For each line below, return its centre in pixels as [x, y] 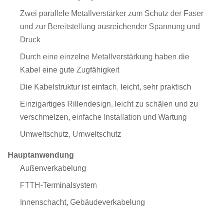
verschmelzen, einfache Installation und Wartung [103, 117]
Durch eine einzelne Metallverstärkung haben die [105, 57]
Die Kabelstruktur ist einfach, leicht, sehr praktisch [106, 87]
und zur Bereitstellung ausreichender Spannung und [110, 27]
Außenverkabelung [53, 168]
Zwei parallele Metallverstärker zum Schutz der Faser [112, 13]
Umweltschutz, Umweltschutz [71, 134]
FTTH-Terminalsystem [58, 185]
